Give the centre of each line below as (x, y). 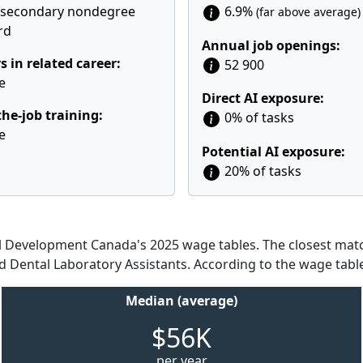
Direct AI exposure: (263, 98)
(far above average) (308, 12)
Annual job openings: (271, 45)
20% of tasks (261, 171)
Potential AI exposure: (273, 152)
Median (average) (181, 300)
